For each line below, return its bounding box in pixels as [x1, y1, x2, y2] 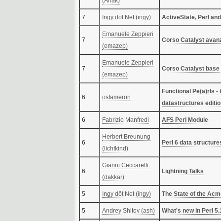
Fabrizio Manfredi [102, 116, 149, 124]
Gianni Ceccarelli [102, 162, 148, 169]
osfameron [102, 94, 131, 101]
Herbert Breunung [102, 133, 150, 141]
